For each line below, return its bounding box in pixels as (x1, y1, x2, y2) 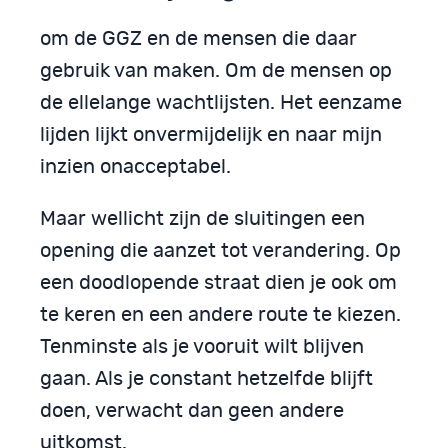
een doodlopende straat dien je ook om (40, 273, 397, 294)
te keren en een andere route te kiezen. (40, 305, 401, 326)
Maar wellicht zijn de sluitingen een (40, 209, 365, 230)
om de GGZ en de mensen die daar (40, 29, 357, 50)
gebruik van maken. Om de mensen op (40, 61, 392, 82)
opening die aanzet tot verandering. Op (40, 241, 401, 262)
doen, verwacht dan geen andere (40, 401, 344, 422)
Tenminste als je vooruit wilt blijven (40, 337, 364, 358)
